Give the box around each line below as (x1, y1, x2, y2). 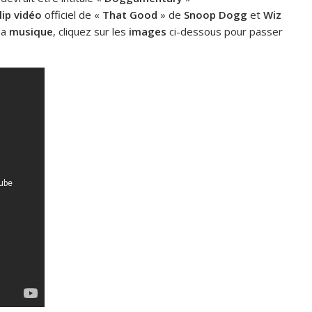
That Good (102, 8, 157, 22)
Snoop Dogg (184, 8, 247, 22)
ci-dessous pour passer (166, 24, 283, 38)
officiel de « (42, 8, 102, 22)
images (129, 24, 166, 38)
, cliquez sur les (53, 24, 129, 38)
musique (9, 24, 53, 38)
